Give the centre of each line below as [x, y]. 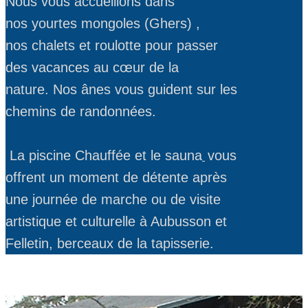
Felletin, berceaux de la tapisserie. [110, 243]
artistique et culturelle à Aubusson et [116, 221]
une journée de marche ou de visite [113, 199]
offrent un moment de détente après [116, 177]
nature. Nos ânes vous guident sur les [121, 89]
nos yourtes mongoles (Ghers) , [103, 23]
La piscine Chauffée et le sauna [104, 155]
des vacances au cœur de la [92, 67]
